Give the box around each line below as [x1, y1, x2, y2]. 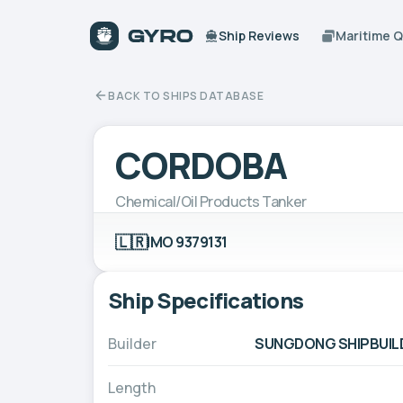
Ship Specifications [108, 284, 304, 315]
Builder [108, 333, 157, 354]
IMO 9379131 [147, 231, 228, 252]
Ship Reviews [219, 27, 300, 44]
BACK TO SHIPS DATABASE [108, 87, 264, 103]
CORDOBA [115, 139, 287, 190]
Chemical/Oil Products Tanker [115, 191, 307, 211]
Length [108, 377, 156, 398]
